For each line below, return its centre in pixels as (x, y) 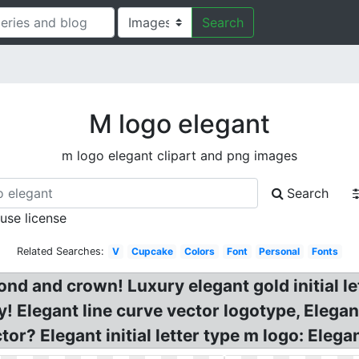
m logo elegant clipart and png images (179, 155)
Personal (280, 251)
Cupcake (152, 251)
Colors (200, 251)
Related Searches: (61, 251)
